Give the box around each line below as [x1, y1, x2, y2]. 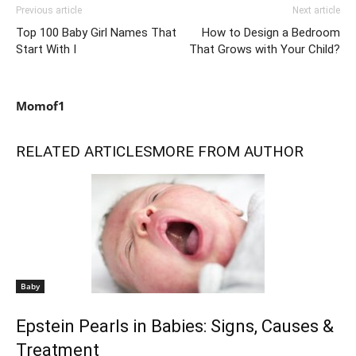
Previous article [16, 5, 82, 16]
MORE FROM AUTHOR [152, 142, 304, 161]
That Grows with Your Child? [189, 42, 340, 56]
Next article [292, 5, 340, 16]
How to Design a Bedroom [202, 25, 340, 40]
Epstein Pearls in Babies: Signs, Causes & [16, 316, 334, 336]
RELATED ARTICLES [16, 142, 152, 161]
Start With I [16, 42, 76, 56]
